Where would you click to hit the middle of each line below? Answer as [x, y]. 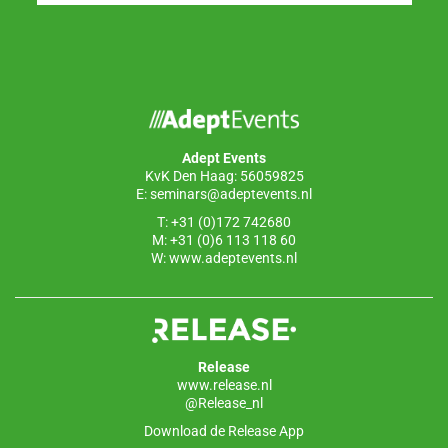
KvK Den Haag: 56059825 [224, 176]
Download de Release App [224, 431]
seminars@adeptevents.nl [231, 194]
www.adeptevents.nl [233, 258]
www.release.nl [224, 385]
